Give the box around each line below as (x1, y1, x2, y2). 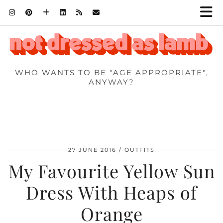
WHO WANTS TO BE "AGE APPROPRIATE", (14, 68, 209, 78)
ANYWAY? (89, 77, 134, 87)
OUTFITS (124, 146, 155, 154)
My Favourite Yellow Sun (8, 159, 215, 183)
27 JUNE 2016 (68, 146, 116, 154)
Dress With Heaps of (26, 180, 197, 205)
